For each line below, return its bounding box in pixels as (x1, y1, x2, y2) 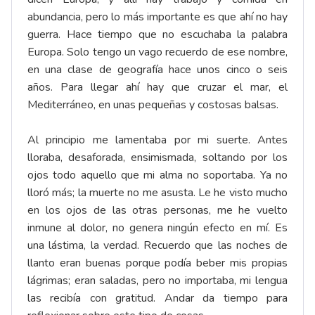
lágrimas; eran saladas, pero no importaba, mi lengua (27, 273, 288, 289)
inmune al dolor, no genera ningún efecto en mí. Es (27, 220, 288, 236)
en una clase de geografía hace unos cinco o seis (27, 62, 288, 78)
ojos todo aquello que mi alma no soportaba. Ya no (27, 167, 288, 184)
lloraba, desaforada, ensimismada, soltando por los (27, 150, 288, 166)
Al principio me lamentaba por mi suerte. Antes (27, 132, 288, 148)
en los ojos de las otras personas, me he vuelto (27, 202, 288, 219)
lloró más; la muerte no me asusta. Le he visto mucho (27, 185, 288, 201)
